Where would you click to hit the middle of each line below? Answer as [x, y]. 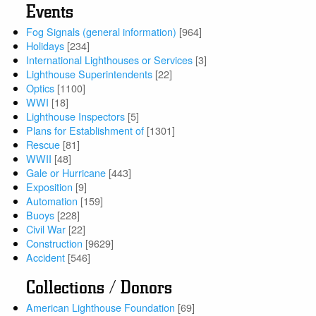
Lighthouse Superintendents [90, 74]
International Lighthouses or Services [110, 60]
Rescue [43, 145]
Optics [41, 88]
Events [50, 12]
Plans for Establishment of [85, 130]
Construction [55, 243]
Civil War [46, 229]
